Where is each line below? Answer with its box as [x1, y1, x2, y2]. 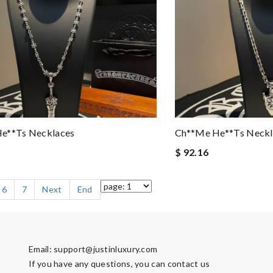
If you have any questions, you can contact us [29, 258, 210, 269]
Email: [29, 244, 54, 254]
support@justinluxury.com [54, 244, 158, 254]
